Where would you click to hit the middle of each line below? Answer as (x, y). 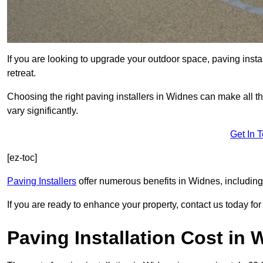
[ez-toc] (22, 158)
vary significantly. (43, 111)
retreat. (21, 73)
